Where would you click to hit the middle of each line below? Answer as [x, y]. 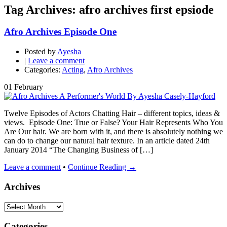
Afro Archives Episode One [60, 32]
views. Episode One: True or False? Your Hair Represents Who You [113, 123]
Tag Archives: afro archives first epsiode [109, 9]
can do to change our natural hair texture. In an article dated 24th [107, 141]
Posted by [40, 52]
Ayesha [69, 52]
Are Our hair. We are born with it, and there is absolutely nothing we [113, 132]
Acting [73, 70]
